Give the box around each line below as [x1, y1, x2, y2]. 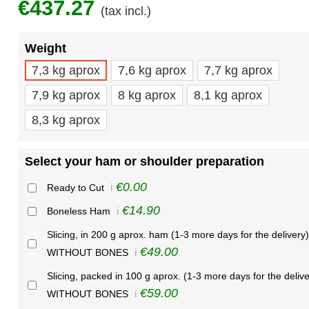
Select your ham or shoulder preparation [24, 154, 264, 169]
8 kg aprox [117, 88, 176, 103]
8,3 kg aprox [31, 113, 100, 128]
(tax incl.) [100, 4, 151, 19]
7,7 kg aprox [203, 63, 272, 78]
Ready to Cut [46, 182, 107, 194]
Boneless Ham [46, 206, 113, 217]
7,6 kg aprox [117, 63, 186, 78]
